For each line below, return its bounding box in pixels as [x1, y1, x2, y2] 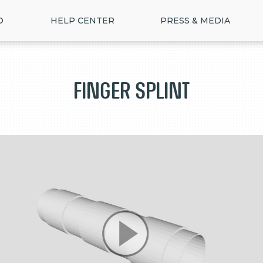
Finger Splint [73, 78, 190, 103]
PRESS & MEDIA [160, 15, 230, 26]
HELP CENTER [50, 15, 114, 26]
